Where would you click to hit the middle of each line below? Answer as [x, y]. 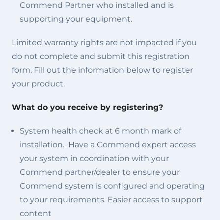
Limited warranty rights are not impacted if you [104, 42]
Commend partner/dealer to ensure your [100, 172]
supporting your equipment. [77, 19]
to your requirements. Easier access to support [111, 200]
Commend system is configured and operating [112, 186]
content [37, 213]
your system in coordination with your [94, 158]
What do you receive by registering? [87, 107]
